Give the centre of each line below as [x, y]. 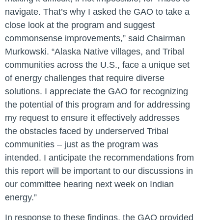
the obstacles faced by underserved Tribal [87, 131]
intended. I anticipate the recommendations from [99, 157]
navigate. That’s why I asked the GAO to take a [97, 12]
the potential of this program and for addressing [97, 104]
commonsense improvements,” [67, 38]
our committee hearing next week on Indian [89, 184]
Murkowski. [27, 51]
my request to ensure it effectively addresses [92, 118]
